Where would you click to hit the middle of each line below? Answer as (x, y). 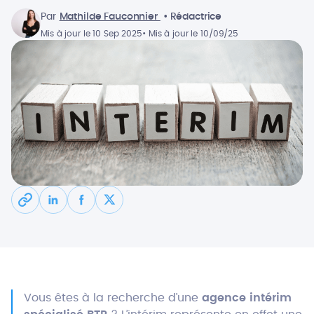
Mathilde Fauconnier (110, 17)
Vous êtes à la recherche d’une (113, 298)
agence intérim (247, 298)
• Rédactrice (192, 17)
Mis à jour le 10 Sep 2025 (91, 34)
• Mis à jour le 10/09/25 (191, 34)
